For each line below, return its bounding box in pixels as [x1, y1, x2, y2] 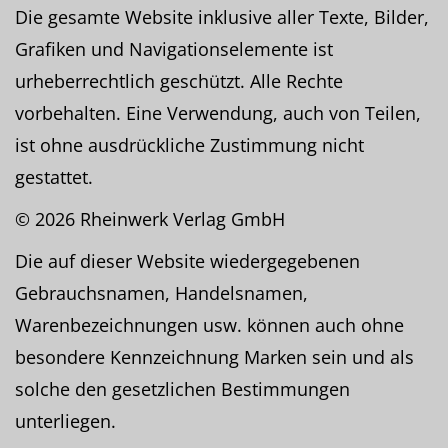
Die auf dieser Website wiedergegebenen [15, 249, 360, 273]
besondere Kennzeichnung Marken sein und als [15, 345, 414, 369]
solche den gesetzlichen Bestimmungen [15, 377, 350, 401]
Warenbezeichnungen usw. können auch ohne [15, 313, 404, 337]
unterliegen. [15, 409, 116, 433]
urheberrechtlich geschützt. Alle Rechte [15, 69, 343, 93]
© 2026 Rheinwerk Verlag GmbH [15, 207, 285, 231]
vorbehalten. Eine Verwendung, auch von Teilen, [15, 101, 421, 125]
